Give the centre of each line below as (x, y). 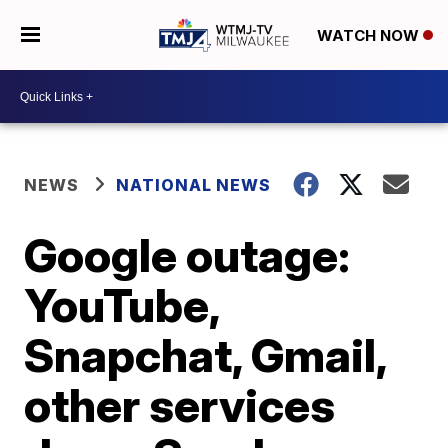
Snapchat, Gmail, (205, 355)
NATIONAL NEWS (194, 185)
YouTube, (122, 305)
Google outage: (187, 255)
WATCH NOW (369, 36)
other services (180, 405)
